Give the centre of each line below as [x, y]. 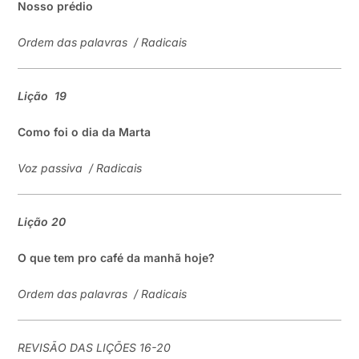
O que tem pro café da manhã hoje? [117, 258]
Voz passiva [50, 168]
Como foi [45, 132]
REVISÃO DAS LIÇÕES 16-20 [95, 347]
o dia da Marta [111, 132]
